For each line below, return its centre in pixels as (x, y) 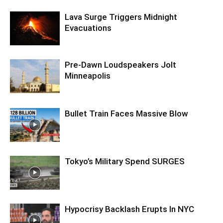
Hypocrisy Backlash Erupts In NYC (129, 209)
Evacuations (88, 28)
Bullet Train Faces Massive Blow (126, 113)
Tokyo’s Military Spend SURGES (125, 161)
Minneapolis (88, 75)
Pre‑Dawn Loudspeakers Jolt (120, 64)
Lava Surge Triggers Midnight (121, 17)
